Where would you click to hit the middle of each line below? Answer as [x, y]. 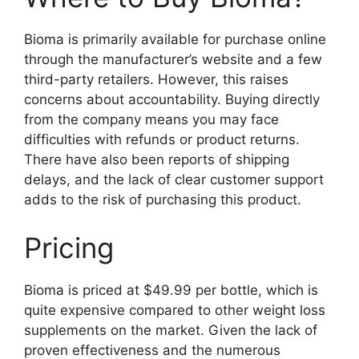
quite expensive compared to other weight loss [175, 310]
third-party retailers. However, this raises [156, 80]
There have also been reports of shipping [157, 160]
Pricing [69, 247]
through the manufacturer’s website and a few [173, 60]
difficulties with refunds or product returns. [162, 140]
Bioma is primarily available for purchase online [175, 40]
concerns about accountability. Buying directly [172, 100]
